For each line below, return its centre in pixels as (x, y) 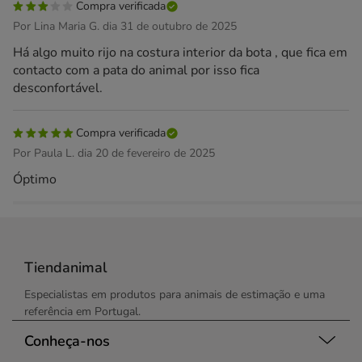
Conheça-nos (67, 341)
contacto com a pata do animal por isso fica (136, 70)
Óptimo (35, 179)
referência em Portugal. (82, 311)
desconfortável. (58, 88)
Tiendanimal (66, 267)
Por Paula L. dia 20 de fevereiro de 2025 (114, 153)
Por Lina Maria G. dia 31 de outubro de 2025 (125, 26)
